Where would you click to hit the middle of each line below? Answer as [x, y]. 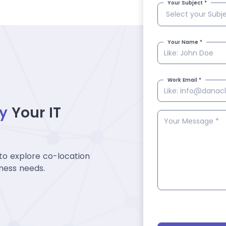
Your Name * [185, 42]
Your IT [36, 113]
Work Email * [184, 80]
